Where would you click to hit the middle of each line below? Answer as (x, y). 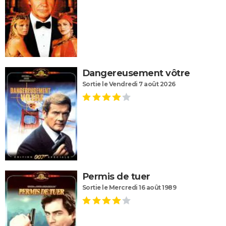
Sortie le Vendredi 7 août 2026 (129, 84)
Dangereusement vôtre (136, 73)
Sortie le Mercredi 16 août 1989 (129, 188)
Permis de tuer (116, 177)
